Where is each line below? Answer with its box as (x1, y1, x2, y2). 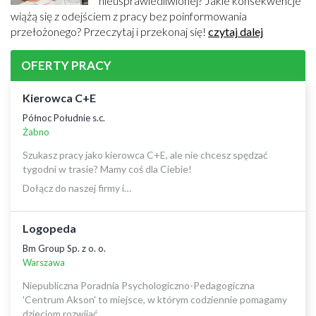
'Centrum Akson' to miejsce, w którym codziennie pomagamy (23, 293, 287, 305)
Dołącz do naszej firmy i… (23, 182, 131, 194)
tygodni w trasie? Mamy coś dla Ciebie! (23, 163, 192, 175)
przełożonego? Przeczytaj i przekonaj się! (11, 25, 208, 38)
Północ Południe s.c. (23, 112, 105, 123)
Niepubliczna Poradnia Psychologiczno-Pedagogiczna (23, 279, 255, 291)
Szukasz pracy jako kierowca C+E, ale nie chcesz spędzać (23, 149, 268, 161)
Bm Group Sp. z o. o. (23, 243, 106, 254)
